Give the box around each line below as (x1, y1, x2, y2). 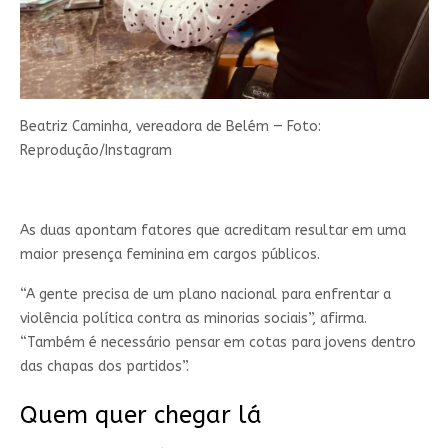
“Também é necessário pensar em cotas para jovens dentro (19, 334, 416, 352)
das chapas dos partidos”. (19, 358, 189, 376)
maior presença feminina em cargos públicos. (19, 246, 320, 264)
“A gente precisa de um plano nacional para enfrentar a (19, 286, 391, 304)
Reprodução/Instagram (19, 142, 172, 160)
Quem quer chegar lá (19, 401, 262, 430)
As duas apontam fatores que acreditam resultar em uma (19, 222, 406, 240)
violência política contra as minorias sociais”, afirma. (19, 310, 367, 328)
